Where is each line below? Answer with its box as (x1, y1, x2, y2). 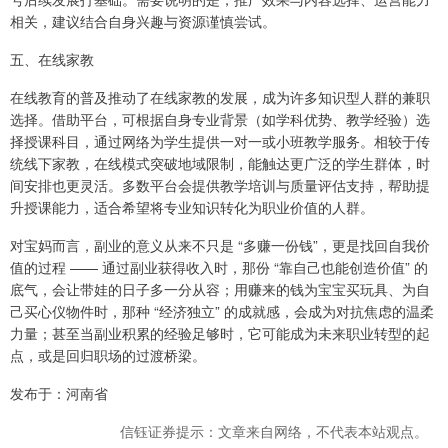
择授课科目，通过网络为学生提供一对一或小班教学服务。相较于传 (10, 130, 430, 151)
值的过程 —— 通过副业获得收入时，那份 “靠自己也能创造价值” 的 (10, 256, 428, 277)
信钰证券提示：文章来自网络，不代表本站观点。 (120, 420, 428, 441)
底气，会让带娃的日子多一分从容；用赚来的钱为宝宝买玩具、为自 (10, 278, 430, 299)
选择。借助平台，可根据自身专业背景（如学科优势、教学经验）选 (10, 108, 430, 129)
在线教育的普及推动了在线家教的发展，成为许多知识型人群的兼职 (10, 86, 430, 107)
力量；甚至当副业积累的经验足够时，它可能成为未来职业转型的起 (10, 322, 430, 343)
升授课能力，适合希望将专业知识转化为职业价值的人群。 (10, 196, 374, 217)
